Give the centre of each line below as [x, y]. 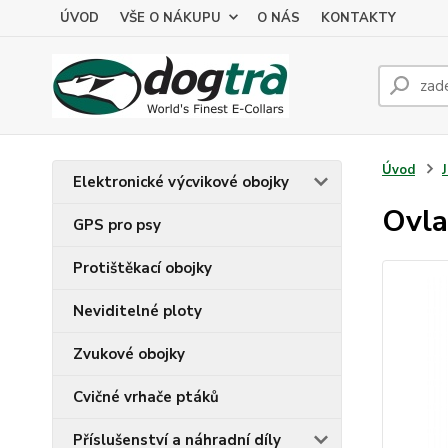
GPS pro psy [117, 225]
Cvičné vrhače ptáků [146, 397]
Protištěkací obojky [142, 268]
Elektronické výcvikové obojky [181, 182]
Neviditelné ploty [137, 311]
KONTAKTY [358, 18]
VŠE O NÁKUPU [170, 18]
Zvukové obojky [129, 354]
